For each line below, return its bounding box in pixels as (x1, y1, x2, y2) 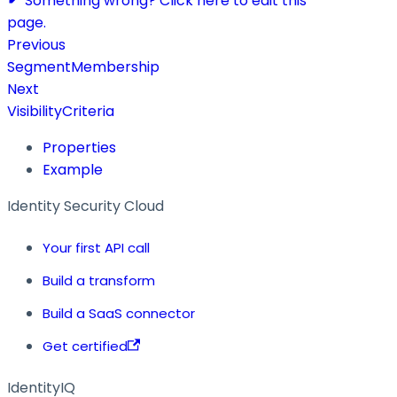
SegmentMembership (7, 56, 160, 77)
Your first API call (43, 237, 150, 257)
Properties (43, 136, 116, 158)
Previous (7, 34, 66, 55)
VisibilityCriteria (7, 100, 114, 121)
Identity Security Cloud (7, 195, 164, 216)
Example (43, 159, 103, 180)
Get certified (43, 336, 128, 355)
